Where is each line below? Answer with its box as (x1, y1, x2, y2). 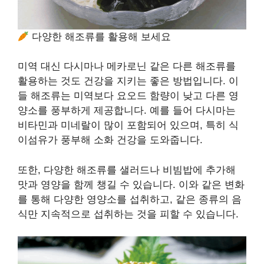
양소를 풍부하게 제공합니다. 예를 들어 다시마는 (18, 105, 236, 117)
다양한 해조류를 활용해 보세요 (29, 31, 171, 42)
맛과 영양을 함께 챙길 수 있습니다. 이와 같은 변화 (18, 179, 245, 190)
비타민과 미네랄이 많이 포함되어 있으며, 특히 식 (18, 120, 239, 131)
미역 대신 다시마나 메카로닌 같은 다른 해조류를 (18, 61, 236, 72)
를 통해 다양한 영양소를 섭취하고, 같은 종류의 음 (18, 193, 242, 205)
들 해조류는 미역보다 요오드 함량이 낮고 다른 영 (18, 90, 239, 102)
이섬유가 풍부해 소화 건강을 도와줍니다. (18, 134, 203, 146)
